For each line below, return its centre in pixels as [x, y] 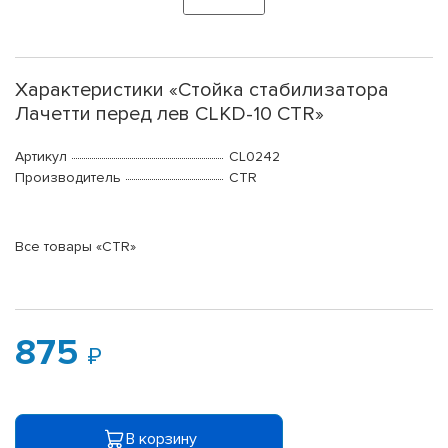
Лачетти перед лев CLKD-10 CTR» [169, 114]
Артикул [41, 157]
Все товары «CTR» [75, 247]
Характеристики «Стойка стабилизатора [202, 90]
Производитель [68, 178]
